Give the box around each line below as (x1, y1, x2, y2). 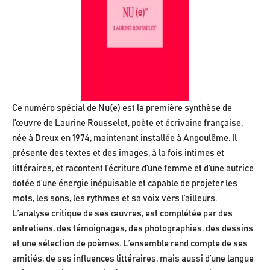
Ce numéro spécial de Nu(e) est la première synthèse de (12, 104, 232, 113)
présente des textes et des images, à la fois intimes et (12, 149, 224, 159)
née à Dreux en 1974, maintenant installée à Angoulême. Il (12, 134, 237, 143)
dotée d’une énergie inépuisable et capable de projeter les (12, 179, 237, 189)
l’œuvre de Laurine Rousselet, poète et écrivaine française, (12, 119, 243, 128)
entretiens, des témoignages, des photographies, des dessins (12, 224, 253, 234)
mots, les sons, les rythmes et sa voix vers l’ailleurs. (12, 194, 217, 204)
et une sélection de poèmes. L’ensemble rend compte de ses (12, 239, 248, 249)
